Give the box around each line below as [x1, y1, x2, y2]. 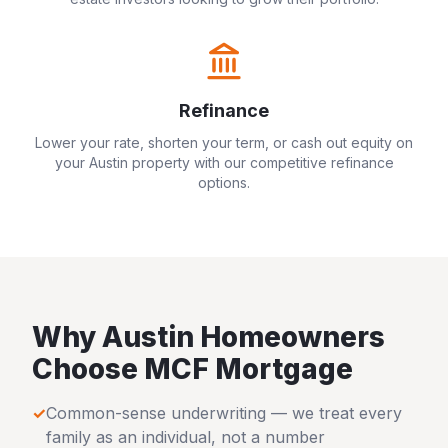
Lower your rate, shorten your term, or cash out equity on [35, 134, 413, 151]
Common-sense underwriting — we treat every [46, 403, 402, 423]
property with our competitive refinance [127, 154, 394, 171]
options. [198, 174, 250, 191]
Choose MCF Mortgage [32, 352, 353, 386]
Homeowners [194, 320, 385, 354]
